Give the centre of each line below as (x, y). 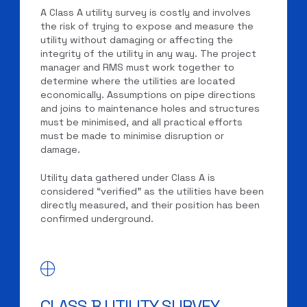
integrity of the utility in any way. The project (149, 53)
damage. (61, 149)
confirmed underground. (97, 219)
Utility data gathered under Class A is (128, 178)
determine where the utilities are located (138, 81)
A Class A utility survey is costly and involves (146, 12)
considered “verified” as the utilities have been (152, 192)
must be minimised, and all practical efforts (142, 122)
